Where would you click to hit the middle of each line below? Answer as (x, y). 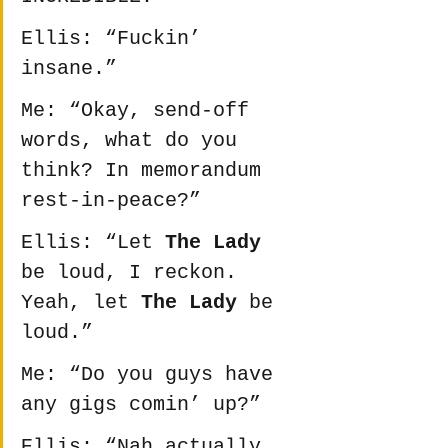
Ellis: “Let (93, 243)
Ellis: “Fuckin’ (117, 39)
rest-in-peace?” (111, 201)
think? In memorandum (147, 171)
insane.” (69, 69)
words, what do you (135, 141)
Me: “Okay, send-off (141, 111)
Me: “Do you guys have (153, 375)
